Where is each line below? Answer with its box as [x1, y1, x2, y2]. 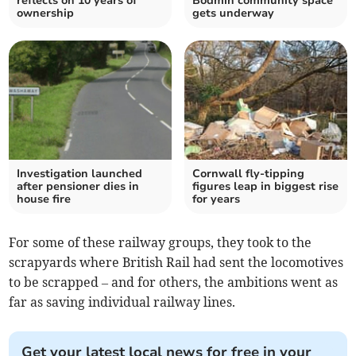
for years [192, 192, 240, 207]
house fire [17, 192, 72, 207]
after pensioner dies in [17, 179, 140, 195]
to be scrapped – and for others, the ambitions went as [9, 274, 339, 291]
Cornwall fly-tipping [192, 166, 304, 182]
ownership [17, 6, 75, 21]
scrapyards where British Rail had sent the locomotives [9, 254, 344, 271]
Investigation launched [17, 166, 143, 182]
